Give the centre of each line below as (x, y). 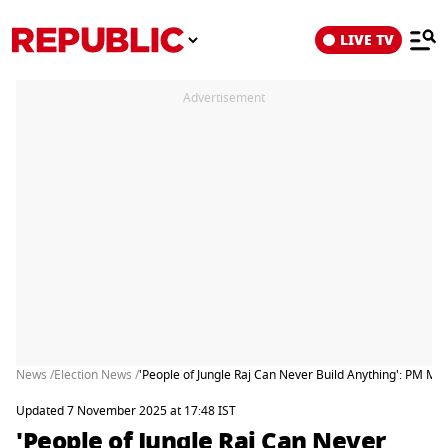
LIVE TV (367, 40)
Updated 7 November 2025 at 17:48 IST (126, 411)
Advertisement (224, 98)
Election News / (96, 375)
